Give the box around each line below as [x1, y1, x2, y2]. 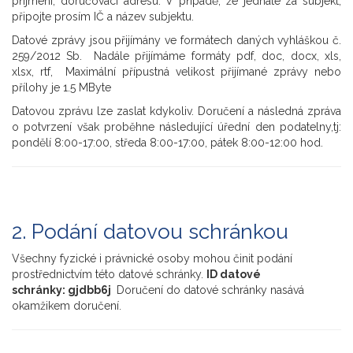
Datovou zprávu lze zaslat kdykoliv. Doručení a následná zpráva [12, 105, 341, 117]
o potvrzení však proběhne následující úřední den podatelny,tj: [12, 121, 341, 133]
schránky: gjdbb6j [12, 284, 113, 296]
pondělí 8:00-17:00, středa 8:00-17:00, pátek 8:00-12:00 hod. [12, 136, 323, 149]
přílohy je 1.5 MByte [12, 81, 111, 94]
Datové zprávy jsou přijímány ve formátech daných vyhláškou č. [12, 34, 341, 46]
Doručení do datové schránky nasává [113, 284, 304, 296]
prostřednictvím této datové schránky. [12, 268, 206, 281]
